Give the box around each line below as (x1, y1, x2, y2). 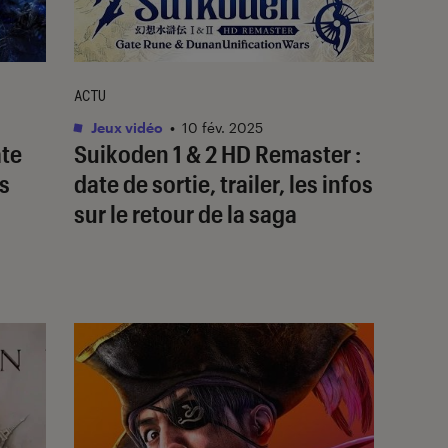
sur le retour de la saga (74, 198, 297, 228)
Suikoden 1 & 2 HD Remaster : (74, 138, 361, 168)
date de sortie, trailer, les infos (74, 168, 373, 198)
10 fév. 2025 (182, 118, 263, 136)
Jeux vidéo (88, 118, 163, 136)
